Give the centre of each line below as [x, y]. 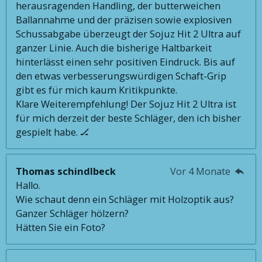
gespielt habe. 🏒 [53, 132]
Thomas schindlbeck [66, 171]
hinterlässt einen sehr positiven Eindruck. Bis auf [126, 62]
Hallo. [28, 185]
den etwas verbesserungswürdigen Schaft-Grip [121, 76]
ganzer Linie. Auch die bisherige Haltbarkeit [114, 48]
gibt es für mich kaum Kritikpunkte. [97, 90]
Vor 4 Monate [201, 171]
